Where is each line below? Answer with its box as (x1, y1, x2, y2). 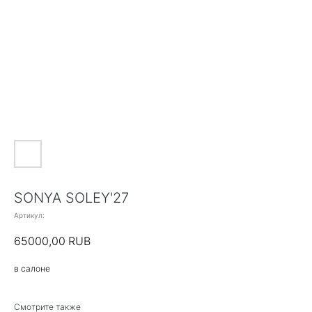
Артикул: (14, 211, 45, 219)
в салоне (14, 263, 50, 274)
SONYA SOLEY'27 (14, 189, 129, 206)
